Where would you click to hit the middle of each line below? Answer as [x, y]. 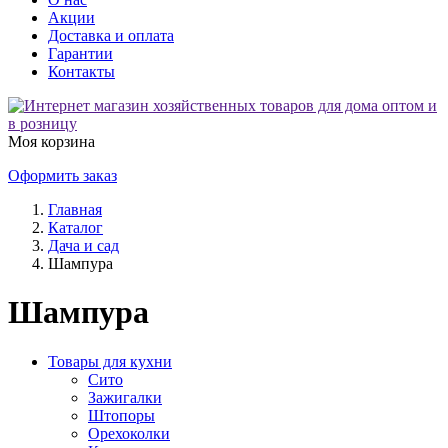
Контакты [81, 71]
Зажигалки [125, 397]
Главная [75, 209]
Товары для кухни [110, 361]
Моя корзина [51, 141]
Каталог [75, 227]
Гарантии [80, 53]
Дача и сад [83, 245]
